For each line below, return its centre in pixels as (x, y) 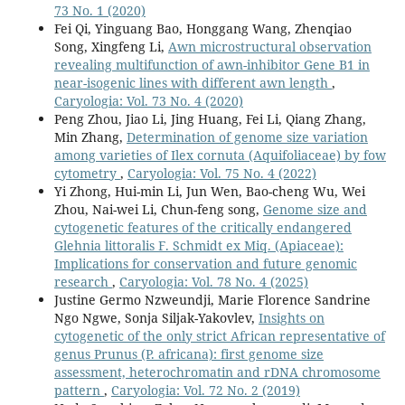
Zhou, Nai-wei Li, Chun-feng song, (158, 210)
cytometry (87, 174)
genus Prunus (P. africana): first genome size (188, 354)
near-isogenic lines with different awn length (193, 83)
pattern (79, 391)
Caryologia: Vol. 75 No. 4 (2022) (221, 174)
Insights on (291, 318)
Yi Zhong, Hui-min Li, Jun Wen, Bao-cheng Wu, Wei (209, 192)
